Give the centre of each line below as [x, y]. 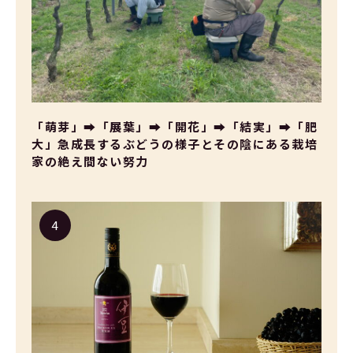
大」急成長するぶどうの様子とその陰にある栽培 [175, 144]
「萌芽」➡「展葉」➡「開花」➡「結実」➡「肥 [175, 127]
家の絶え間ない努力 [90, 162]
